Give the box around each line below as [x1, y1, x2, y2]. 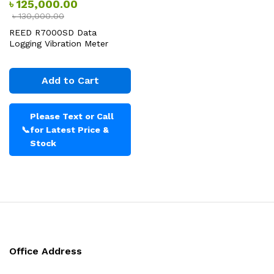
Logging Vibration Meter [9, 39, 108, 48]
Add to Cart [41, 75, 99, 86]
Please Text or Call [30, 111, 114, 121]
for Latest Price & [30, 125, 109, 135]
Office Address [9, 245, 82, 257]
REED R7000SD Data [9, 28, 97, 37]
